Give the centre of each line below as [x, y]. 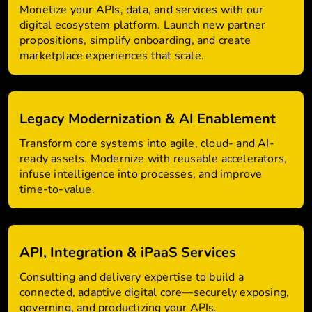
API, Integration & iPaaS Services [128, 252]
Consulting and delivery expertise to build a [132, 277]
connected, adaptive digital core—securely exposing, [155, 292]
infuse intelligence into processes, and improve [141, 174]
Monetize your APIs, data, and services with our [142, 10]
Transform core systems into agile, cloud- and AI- [147, 143]
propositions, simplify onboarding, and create [135, 40]
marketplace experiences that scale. [112, 56]
